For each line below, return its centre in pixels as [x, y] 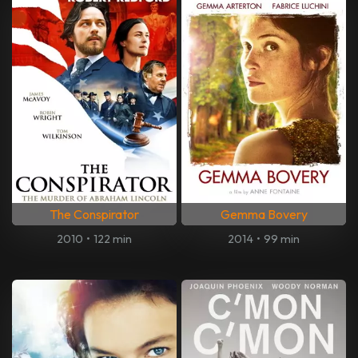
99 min [282, 239]
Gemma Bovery [264, 215]
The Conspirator [94, 215]
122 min [113, 239]
